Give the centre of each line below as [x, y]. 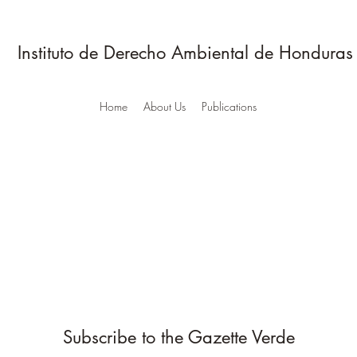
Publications [229, 106]
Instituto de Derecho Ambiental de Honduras [182, 53]
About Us [164, 106]
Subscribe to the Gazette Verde [178, 337]
